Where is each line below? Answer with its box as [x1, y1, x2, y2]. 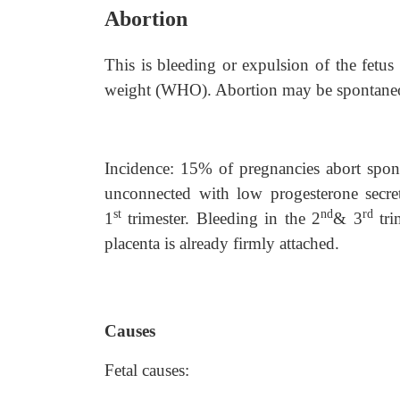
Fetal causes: [104, 361, 189, 379]
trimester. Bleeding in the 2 [121, 209, 321, 228]
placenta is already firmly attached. [104, 234, 339, 253]
